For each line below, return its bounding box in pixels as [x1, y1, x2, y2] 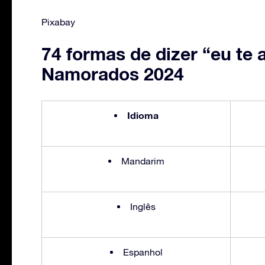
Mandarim [121, 155, 164, 166]
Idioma [127, 109, 159, 121]
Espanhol [122, 246, 163, 257]
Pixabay [41, 16, 75, 27]
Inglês [130, 201, 156, 212]
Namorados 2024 [41, 63, 184, 85]
